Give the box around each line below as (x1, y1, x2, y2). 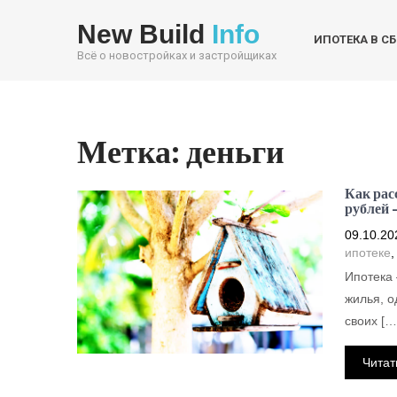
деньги (186, 130, 284, 172)
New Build (77, 19, 212, 49)
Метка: (77, 130, 186, 172)
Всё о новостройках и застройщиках (77, 49, 276, 62)
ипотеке (344, 245, 391, 260)
